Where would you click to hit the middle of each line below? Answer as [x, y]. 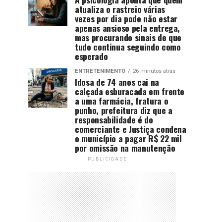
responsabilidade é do [114, 119]
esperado [91, 56]
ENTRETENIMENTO [100, 71]
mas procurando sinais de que [128, 37]
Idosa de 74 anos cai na [117, 82]
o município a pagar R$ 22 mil [128, 138]
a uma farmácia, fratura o [122, 100]
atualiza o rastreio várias [120, 9]
